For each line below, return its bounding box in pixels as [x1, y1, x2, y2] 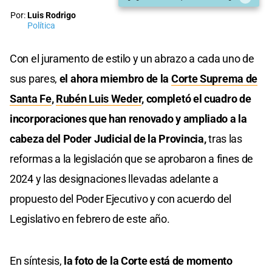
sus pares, [10, 72, 59, 85]
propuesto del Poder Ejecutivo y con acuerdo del [10, 192, 231, 205]
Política [27, 20, 55, 31]
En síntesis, [10, 254, 62, 267]
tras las [208, 132, 242, 145]
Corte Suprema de [171, 72, 258, 85]
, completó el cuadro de [141, 92, 251, 105]
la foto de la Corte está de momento [61, 254, 233, 267]
